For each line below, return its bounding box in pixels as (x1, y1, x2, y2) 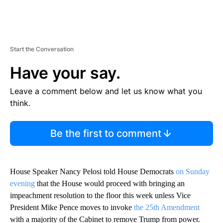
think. (10, 98, 30, 109)
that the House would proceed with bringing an (37, 179, 185, 188)
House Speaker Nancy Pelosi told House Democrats (10, 167, 176, 176)
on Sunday (176, 167, 210, 176)
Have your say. (10, 63, 120, 83)
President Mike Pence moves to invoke (10, 203, 134, 212)
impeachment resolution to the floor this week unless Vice (10, 191, 191, 200)
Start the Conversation (10, 45, 74, 53)
